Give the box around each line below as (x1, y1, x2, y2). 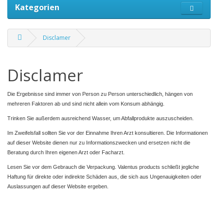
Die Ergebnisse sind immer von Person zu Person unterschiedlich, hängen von (7, 91, 193, 97)
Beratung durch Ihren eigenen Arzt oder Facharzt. (7, 149, 125, 156)
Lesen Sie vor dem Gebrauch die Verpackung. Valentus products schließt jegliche (7, 164, 199, 170)
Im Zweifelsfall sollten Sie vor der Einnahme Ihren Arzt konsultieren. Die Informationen (7, 130, 208, 136)
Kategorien (15, 2, 59, 13)
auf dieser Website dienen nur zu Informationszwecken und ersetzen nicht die (7, 140, 190, 146)
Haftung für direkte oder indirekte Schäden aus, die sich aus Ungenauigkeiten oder (7, 174, 201, 180)
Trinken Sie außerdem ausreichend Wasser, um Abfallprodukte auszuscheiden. (7, 115, 194, 122)
